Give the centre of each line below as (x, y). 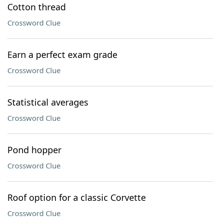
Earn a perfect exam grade (62, 55)
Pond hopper (34, 150)
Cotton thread (37, 7)
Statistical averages (48, 102)
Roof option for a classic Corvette (77, 197)
